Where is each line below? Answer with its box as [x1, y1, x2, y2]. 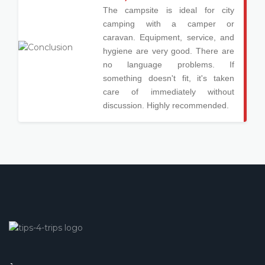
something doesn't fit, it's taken [103, 73, 234, 83]
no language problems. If [103, 60, 234, 69]
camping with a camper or [103, 19, 234, 28]
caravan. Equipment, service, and [103, 33, 234, 42]
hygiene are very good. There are [103, 46, 234, 56]
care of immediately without [103, 87, 234, 96]
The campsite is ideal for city [103, 5, 234, 15]
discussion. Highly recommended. [103, 101, 229, 110]
